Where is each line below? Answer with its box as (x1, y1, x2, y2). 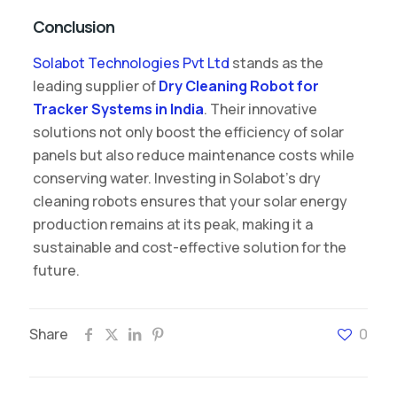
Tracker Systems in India (32, 98, 204, 119)
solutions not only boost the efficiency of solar (32, 121, 344, 142)
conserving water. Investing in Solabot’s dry (32, 167, 321, 188)
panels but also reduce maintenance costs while (32, 144, 354, 165)
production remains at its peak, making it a (32, 214, 313, 234)
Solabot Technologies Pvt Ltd (32, 52, 230, 73)
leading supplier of (32, 75, 156, 96)
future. (32, 260, 80, 280)
